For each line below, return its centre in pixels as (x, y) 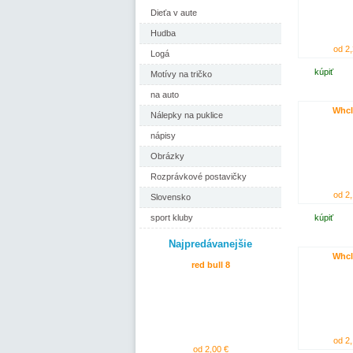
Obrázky (167, 156)
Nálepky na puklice (187, 115)
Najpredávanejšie (210, 244)
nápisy (163, 136)
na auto (165, 95)
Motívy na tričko (181, 74)
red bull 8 (210, 265)
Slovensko (171, 197)
